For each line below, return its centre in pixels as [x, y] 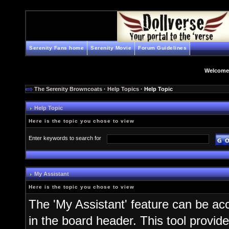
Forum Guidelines [162, 48]
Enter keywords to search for [66, 138]
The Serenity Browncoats [68, 89]
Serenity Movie [111, 48]
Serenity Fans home [56, 48]
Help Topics [123, 89]
